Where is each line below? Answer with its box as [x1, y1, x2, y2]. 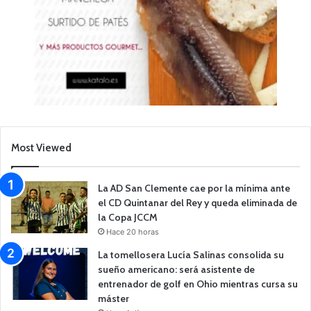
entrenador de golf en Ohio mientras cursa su [98, 277, 298, 290]
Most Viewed [11, 141, 72, 154]
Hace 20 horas [106, 226, 159, 237]
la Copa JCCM [98, 210, 158, 224]
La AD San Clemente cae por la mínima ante [98, 181, 290, 194]
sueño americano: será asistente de [98, 262, 255, 276]
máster [98, 292, 129, 305]
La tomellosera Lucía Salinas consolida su [98, 248, 284, 261]
